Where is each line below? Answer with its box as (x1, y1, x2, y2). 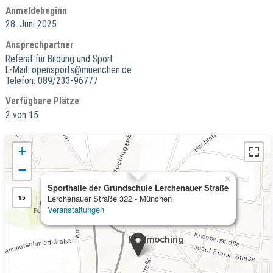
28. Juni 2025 (5, 19, 57, 30)
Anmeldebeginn (5, 5, 67, 16)
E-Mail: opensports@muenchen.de (5, 64, 132, 76)
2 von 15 (5, 109, 38, 121)
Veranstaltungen (47, 203, 104, 215)
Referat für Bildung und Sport (5, 53, 113, 65)
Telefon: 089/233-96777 (5, 75, 98, 87)
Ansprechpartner (5, 39, 74, 51)
